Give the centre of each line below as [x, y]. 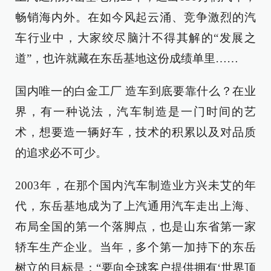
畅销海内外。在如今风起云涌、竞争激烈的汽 [135, 17]
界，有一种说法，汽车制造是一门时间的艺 [135, 112]
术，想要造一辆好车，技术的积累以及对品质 [135, 132]
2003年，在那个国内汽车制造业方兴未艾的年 [135, 185]
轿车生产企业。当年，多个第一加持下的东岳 [135, 247]
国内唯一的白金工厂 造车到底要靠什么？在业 [135, 91]
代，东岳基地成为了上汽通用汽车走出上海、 [135, 206]
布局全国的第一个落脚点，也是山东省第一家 [135, 227]
